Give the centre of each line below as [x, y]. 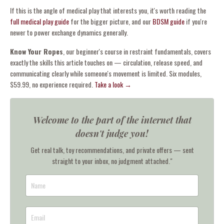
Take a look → [113, 84]
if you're [196, 21]
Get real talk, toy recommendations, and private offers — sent [112, 149]
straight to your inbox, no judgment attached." [112, 160]
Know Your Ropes [36, 51]
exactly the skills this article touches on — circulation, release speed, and [106, 62]
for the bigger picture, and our [111, 21]
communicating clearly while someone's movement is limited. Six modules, [106, 73]
